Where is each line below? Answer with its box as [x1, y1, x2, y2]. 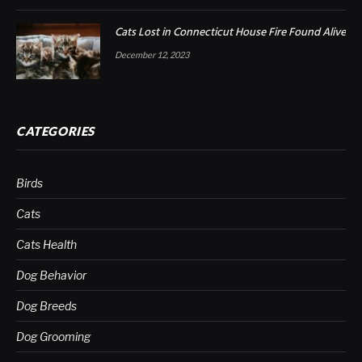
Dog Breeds [16, 299, 77, 314]
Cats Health [16, 238, 77, 252]
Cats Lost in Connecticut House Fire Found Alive [115, 23, 346, 42]
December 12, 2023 [115, 48, 189, 60]
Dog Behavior [16, 268, 86, 283]
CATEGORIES [16, 124, 95, 139]
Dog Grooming [16, 330, 90, 344]
